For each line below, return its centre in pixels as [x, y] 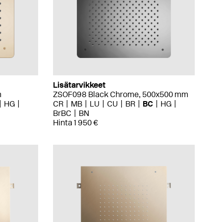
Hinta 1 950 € [76, 123]
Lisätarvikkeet [79, 85]
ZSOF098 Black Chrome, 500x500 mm [121, 94]
